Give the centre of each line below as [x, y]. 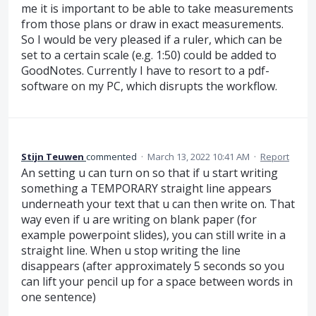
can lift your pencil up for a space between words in [157, 281]
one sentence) [59, 297]
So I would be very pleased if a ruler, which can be [152, 40]
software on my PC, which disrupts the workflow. [149, 86]
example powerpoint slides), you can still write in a [153, 235]
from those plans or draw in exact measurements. [152, 24]
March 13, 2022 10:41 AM [199, 156]
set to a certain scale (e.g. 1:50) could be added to [149, 55]
